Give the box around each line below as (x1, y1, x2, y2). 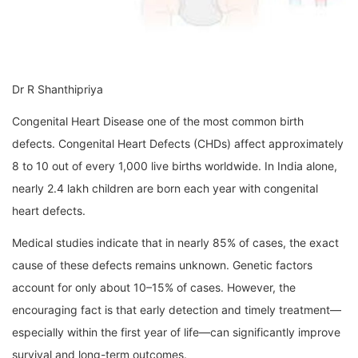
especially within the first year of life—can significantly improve (12, 325, 340, 340)
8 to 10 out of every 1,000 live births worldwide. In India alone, (12, 159, 337, 173)
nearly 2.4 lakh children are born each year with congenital (12, 181, 318, 196)
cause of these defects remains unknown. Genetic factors (12, 258, 312, 272)
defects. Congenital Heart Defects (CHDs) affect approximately (12, 137, 344, 151)
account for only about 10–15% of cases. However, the (12, 280, 296, 295)
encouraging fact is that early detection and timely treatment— (12, 303, 341, 317)
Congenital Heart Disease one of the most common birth (12, 114, 304, 129)
